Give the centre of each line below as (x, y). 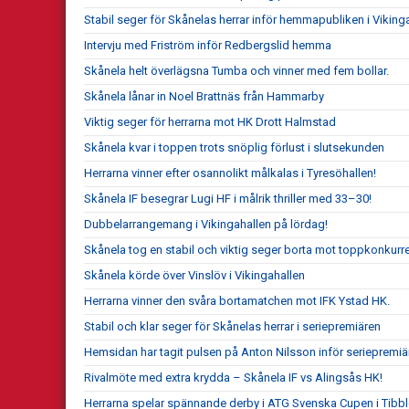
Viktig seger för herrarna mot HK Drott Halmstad (210, 121)
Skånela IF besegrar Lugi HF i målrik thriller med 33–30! (228, 198)
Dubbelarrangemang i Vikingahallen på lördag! (206, 224)
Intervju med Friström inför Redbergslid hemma (208, 45)
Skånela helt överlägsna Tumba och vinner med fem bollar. (236, 70)
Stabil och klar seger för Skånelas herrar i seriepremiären (232, 326)
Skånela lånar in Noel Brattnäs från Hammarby (204, 96)
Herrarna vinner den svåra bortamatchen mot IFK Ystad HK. (237, 300)
